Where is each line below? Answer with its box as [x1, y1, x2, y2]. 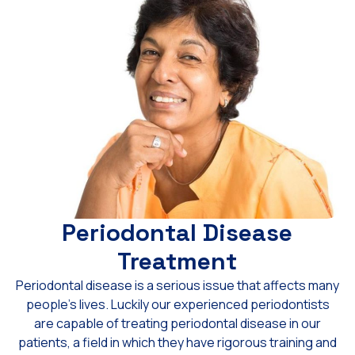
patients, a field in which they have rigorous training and [18, 334, 337, 352]
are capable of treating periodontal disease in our [34, 315, 321, 333]
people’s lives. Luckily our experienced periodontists [25, 296, 330, 314]
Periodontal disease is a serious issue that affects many [16, 277, 339, 295]
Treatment [117, 246, 238, 277]
